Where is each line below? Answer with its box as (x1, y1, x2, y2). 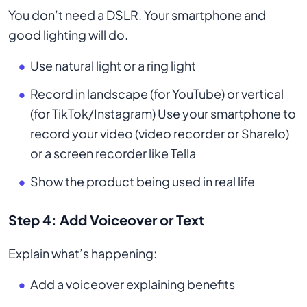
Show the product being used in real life (30, 173, 255, 190)
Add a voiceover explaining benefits (30, 276, 235, 293)
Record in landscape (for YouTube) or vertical (30, 86, 284, 102)
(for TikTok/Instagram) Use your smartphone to (30, 106, 296, 122)
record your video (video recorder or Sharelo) (30, 125, 289, 142)
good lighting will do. (8, 27, 128, 43)
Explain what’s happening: (8, 245, 157, 262)
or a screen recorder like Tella (30, 145, 196, 162)
